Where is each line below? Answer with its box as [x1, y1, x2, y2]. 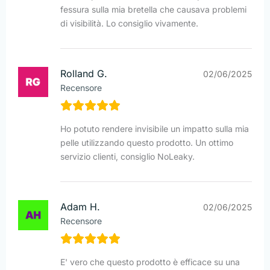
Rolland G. [60, 67, 107, 80]
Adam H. [60, 201, 100, 213]
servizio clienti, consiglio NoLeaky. [60, 151, 195, 162]
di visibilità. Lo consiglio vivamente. [60, 18, 198, 29]
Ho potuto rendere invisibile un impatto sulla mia [60, 124, 249, 134]
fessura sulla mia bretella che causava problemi [60, 4, 246, 15]
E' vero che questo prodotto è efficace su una [60, 257, 240, 268]
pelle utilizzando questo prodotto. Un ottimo [60, 137, 233, 148]
